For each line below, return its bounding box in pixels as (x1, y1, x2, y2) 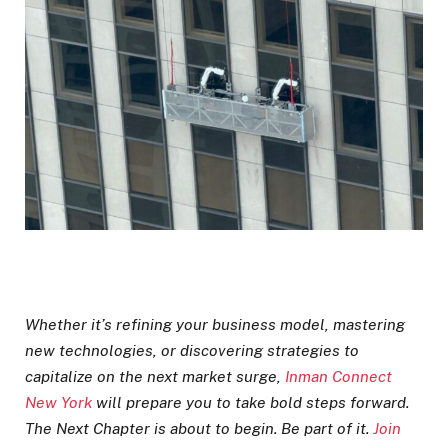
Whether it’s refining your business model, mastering (25, 315, 405, 335)
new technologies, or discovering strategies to (25, 341, 359, 361)
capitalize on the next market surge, (25, 367, 285, 387)
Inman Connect (285, 367, 392, 387)
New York (25, 393, 92, 413)
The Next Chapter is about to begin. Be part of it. (25, 419, 373, 439)
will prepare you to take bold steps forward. (92, 393, 409, 413)
